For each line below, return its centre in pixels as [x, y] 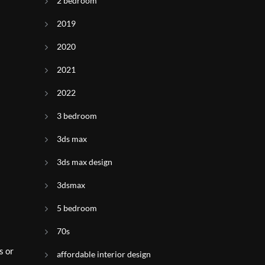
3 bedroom [77, 116]
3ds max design [85, 162]
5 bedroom [77, 208]
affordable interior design [104, 254]
